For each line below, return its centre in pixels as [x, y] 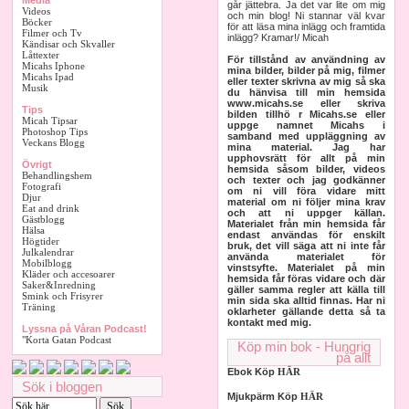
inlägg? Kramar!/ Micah [278, 37]
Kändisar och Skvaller [68, 44]
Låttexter [41, 55]
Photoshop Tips [55, 131]
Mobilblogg [47, 263]
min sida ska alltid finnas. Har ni [306, 300]
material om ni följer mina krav [306, 202]
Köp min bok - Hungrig [304, 346]
